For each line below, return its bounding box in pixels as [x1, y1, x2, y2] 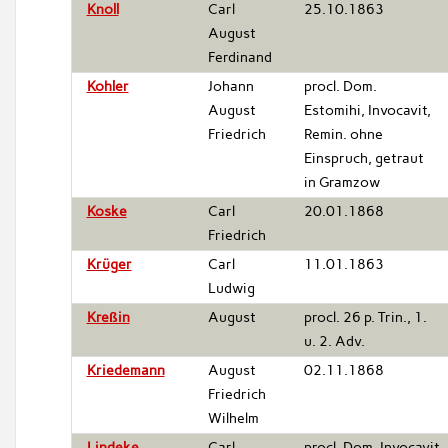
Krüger [86, 255, 132, 273]
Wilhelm [207, 409, 259, 427]
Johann [207, 77, 254, 95]
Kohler [86, 77, 129, 95]
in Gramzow [303, 173, 380, 191]
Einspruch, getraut [303, 149, 424, 167]
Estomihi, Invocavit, [303, 101, 431, 119]
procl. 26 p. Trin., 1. [303, 308, 427, 326]
